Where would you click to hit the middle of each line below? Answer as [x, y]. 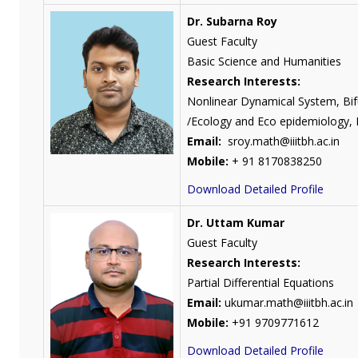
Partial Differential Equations [260, 282]
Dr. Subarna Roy [232, 21]
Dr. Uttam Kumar [235, 222]
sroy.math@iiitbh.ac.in [282, 141]
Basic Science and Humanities [264, 61]
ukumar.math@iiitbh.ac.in [287, 302]
